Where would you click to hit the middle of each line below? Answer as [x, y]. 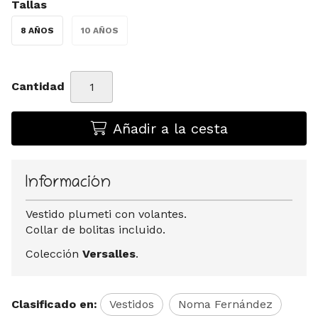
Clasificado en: [54, 304]
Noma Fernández [225, 304]
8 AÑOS [37, 30]
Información [68, 183]
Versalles [109, 253]
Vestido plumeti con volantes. [106, 214]
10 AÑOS [100, 30]
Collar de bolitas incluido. [95, 229]
